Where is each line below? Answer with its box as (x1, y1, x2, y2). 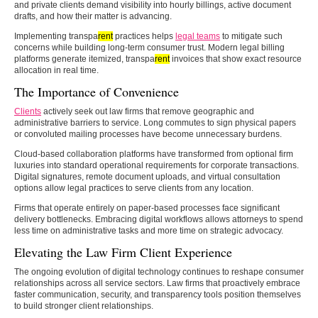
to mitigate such (220, 31, 283, 41)
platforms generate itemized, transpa (14, 53, 155, 64)
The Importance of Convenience (14, 82, 179, 100)
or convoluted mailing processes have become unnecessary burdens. (14, 128, 282, 139)
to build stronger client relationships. (14, 300, 153, 311)
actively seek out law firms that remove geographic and (41, 106, 254, 116)
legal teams (175, 31, 220, 41)
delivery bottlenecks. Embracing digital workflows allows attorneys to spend (14, 214, 303, 224)
